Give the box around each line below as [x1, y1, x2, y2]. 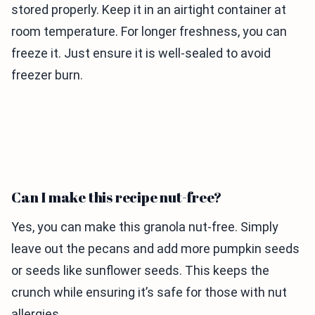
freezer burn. [11, 67, 83, 82]
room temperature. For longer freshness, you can [11, 24, 287, 39]
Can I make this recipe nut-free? [11, 188, 221, 207]
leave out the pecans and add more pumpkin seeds [11, 241, 300, 256]
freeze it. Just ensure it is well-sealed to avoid [11, 46, 271, 60]
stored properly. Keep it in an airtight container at [11, 2, 286, 17]
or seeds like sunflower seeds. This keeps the [11, 263, 269, 278]
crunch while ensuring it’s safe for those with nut [11, 285, 287, 300]
